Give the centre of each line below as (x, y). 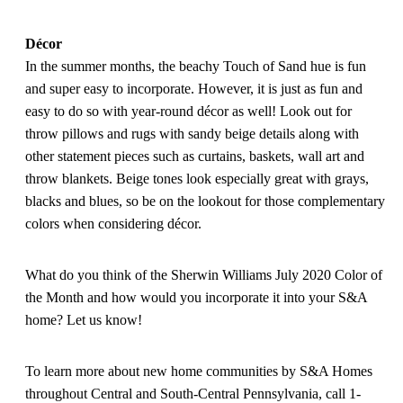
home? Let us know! (84, 320)
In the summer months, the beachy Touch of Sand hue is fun (196, 66)
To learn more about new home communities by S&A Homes (199, 371)
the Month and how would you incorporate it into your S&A (196, 297)
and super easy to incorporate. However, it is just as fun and (194, 89)
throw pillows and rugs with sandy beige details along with (192, 134)
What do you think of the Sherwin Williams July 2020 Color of (204, 275)
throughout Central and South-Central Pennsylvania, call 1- (193, 394)
